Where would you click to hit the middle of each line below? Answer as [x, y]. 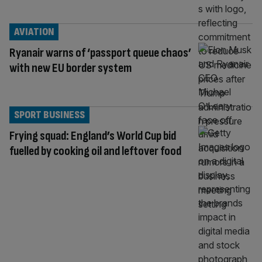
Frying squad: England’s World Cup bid [93, 136]
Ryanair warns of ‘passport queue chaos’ [100, 53]
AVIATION [34, 32]
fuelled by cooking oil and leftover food [95, 151]
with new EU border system [70, 68]
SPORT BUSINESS [49, 115]
